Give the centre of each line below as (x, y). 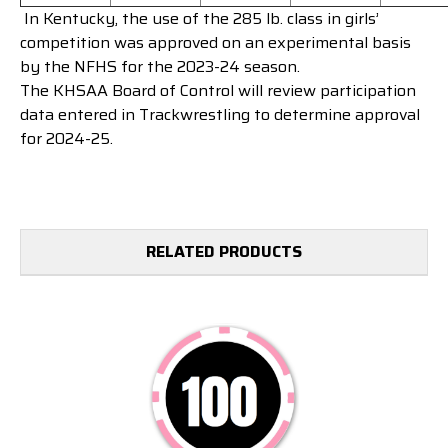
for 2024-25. (66, 139)
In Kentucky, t (74, 19)
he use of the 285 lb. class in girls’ (254, 19)
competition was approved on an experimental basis (215, 43)
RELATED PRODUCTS (224, 252)
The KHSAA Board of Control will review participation (218, 91)
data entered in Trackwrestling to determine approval (220, 115)
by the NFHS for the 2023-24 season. (160, 67)
